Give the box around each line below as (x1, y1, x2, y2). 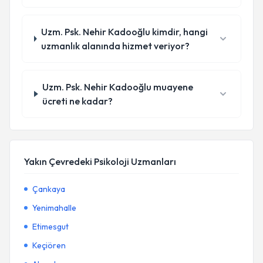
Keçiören (32, 240, 66, 251)
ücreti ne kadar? (42, 95, 113, 107)
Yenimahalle (32, 203, 76, 213)
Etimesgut (32, 221, 69, 232)
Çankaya (32, 184, 65, 194)
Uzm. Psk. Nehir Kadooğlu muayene (42, 81, 194, 93)
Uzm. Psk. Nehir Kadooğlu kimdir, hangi (41, 26, 208, 38)
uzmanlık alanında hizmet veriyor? (41, 40, 190, 52)
